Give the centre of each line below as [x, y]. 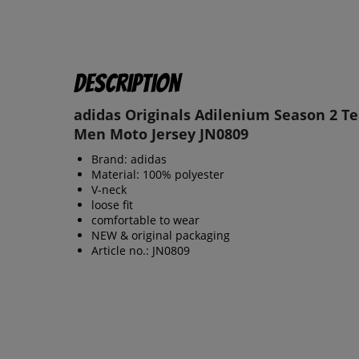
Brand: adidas [129, 159]
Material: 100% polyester [158, 175]
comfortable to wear [145, 220]
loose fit [112, 205]
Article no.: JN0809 [141, 251]
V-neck [109, 190]
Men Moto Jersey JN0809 [161, 134]
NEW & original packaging [161, 236]
